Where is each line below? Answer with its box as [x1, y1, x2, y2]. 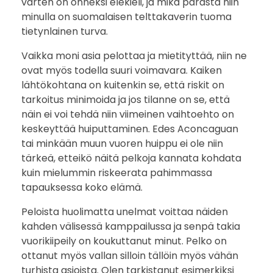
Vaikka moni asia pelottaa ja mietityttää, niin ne [21, 48, 247, 63]
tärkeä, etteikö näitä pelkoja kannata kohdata [21, 151, 241, 165]
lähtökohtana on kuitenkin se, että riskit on [21, 77, 224, 92]
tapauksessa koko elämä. [21, 180, 143, 194]
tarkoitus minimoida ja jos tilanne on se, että [21, 92, 230, 107]
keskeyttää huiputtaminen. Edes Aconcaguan [21, 121, 238, 136]
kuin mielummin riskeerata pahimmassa [21, 165, 212, 180]
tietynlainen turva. [21, 24, 108, 38]
